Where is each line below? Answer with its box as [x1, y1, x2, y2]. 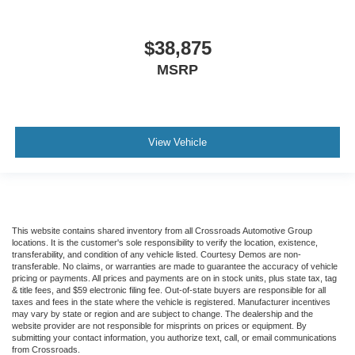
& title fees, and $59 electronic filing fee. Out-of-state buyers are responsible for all [12, 284, 326, 295]
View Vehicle [148, 136, 207, 149]
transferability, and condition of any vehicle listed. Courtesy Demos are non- [12, 249, 301, 259]
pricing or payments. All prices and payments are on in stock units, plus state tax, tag [12, 273, 337, 283]
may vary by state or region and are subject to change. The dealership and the [12, 308, 313, 319]
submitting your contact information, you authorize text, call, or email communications [12, 332, 337, 342]
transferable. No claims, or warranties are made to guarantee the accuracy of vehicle [12, 261, 338, 271]
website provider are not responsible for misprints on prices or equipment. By [12, 320, 307, 330]
